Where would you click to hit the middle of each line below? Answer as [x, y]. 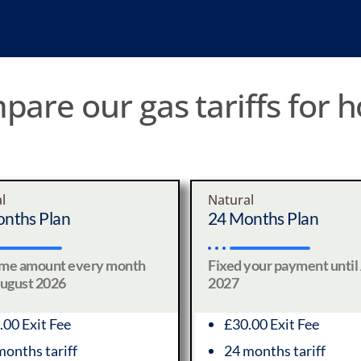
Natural [231, 200]
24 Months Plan [263, 218]
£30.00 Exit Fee [272, 324]
